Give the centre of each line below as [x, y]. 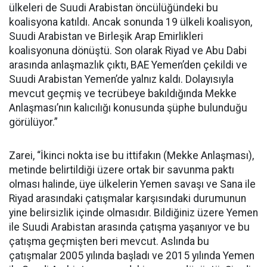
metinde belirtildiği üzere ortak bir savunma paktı [122, 170]
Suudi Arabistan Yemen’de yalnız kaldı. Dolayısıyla [121, 79]
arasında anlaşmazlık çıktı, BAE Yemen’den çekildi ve [128, 65]
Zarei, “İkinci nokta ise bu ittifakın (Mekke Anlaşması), [131, 156]
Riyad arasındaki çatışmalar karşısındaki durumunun [128, 198]
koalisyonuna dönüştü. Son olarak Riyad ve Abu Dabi [128, 51]
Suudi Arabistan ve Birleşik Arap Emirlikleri [106, 36]
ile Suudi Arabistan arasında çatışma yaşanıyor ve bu [129, 227]
